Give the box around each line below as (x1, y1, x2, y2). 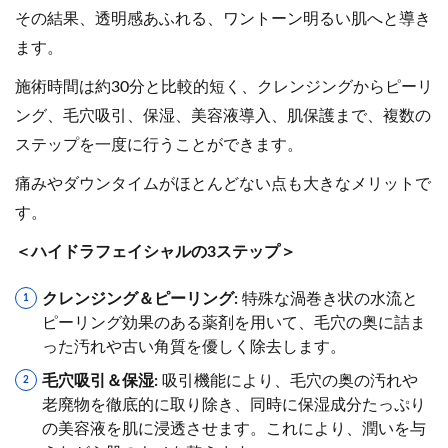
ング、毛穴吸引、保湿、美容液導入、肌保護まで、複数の (15, 107, 431, 124)
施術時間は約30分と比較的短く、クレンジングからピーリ (15, 78, 433, 95)
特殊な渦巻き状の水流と (238, 290, 418, 307)
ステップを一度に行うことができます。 (15, 136, 303, 153)
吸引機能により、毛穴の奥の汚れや (158, 372, 418, 389)
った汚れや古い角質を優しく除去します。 (42, 338, 346, 355)
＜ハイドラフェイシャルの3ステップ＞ (15, 243, 296, 260)
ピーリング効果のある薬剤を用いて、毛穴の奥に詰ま (42, 314, 426, 331)
